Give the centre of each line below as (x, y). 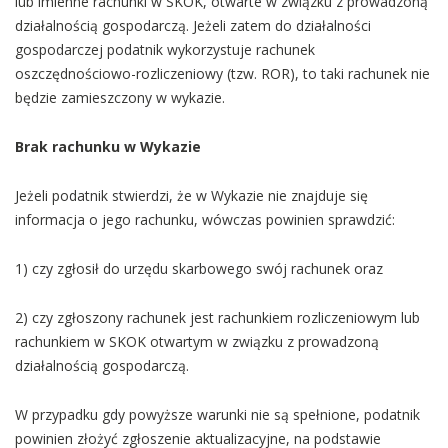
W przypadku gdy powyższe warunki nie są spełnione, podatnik (217, 414)
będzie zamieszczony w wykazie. (120, 97)
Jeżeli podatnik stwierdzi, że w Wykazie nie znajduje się (191, 195)
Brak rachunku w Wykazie (108, 146)
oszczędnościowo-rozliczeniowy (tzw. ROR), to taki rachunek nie (222, 73)
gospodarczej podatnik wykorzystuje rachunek (165, 49)
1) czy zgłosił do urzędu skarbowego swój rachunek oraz (199, 268)
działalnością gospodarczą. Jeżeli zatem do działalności (193, 25)
